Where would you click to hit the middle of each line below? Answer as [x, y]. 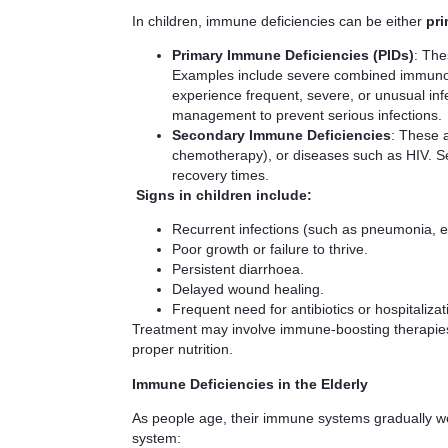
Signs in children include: [224, 194]
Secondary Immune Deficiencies [281, 134]
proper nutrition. [182, 349]
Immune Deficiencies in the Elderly [250, 383]
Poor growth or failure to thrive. [270, 249]
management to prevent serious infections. [307, 114]
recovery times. [220, 174]
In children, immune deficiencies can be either [279, 20]
